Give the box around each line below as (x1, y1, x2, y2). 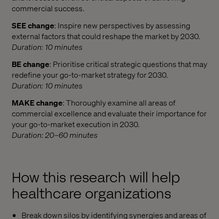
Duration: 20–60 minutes (12, 129, 98, 140)
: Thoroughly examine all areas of (63, 97, 175, 108)
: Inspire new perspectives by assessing (54, 20, 190, 31)
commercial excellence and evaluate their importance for (12, 108, 207, 118)
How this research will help (12, 168, 180, 187)
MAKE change (12, 97, 63, 108)
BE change (12, 58, 49, 69)
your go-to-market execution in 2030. (12, 118, 140, 129)
